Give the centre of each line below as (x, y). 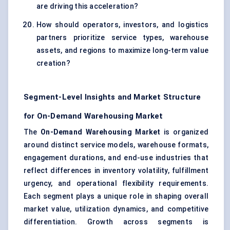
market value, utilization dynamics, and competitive (116, 209)
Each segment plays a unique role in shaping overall (116, 196)
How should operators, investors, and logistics (122, 25)
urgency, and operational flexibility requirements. (116, 184)
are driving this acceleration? (87, 6)
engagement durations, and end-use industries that (116, 158)
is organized (184, 132)
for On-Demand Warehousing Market (93, 116)
